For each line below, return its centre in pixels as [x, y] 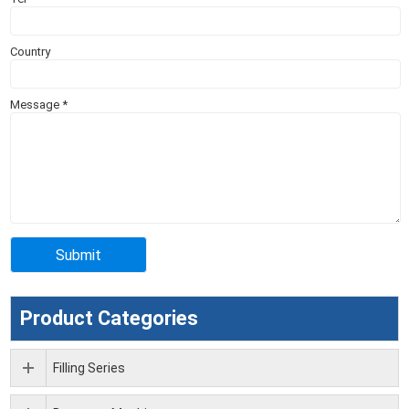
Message [37, 105]
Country [31, 52]
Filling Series [89, 368]
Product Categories [110, 319]
